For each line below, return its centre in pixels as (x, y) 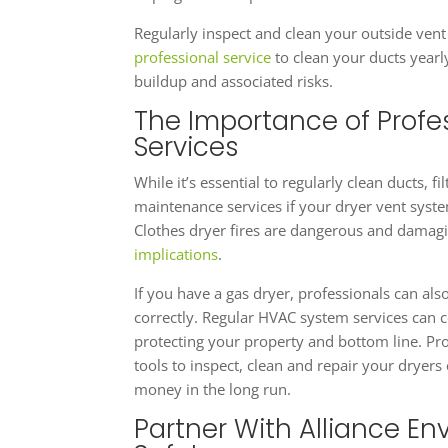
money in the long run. (213, 389)
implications (176, 254)
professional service (203, 57)
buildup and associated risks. (234, 81)
